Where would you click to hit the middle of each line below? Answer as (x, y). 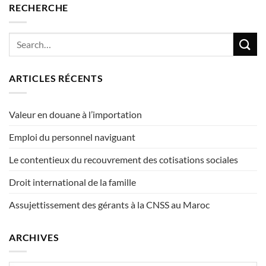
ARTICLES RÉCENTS (56, 78)
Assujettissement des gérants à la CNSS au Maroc (109, 204)
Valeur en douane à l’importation (75, 114)
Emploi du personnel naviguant (72, 137)
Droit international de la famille (72, 182)
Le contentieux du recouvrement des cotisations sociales (124, 159)
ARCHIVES (34, 237)
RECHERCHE (39, 8)
